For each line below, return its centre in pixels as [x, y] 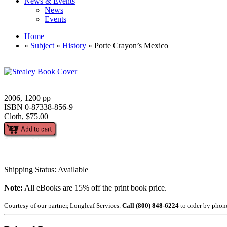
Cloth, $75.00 [26, 116]
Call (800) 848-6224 [150, 205]
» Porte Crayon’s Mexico [127, 45]
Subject [42, 45]
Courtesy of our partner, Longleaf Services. [63, 205]
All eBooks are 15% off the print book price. [95, 188]
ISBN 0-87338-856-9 [39, 107]
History [74, 45]
